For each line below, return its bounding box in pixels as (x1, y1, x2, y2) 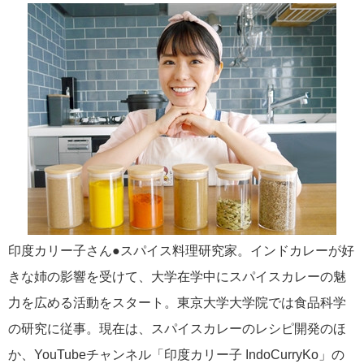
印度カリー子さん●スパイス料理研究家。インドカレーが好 (8, 244, 354, 258)
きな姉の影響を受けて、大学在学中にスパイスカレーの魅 (8, 270, 346, 284)
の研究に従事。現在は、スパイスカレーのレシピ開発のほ (8, 322, 346, 336)
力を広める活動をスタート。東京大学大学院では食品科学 (8, 296, 346, 310)
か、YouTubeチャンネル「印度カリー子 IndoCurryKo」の (8, 348, 344, 362)
